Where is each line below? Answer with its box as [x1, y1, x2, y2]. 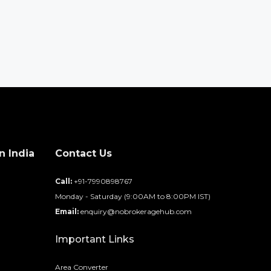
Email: [54, 207, 79, 216]
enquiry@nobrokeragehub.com [80, 207, 192, 216]
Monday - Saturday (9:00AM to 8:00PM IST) [54, 192, 211, 201]
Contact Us [54, 148, 112, 159]
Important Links [54, 233, 134, 245]
